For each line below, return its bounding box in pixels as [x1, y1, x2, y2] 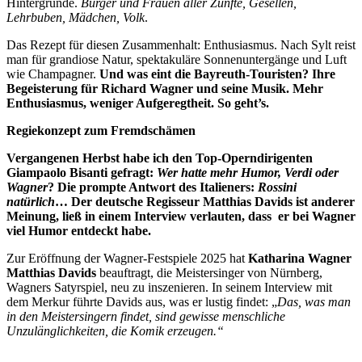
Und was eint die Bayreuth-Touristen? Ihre [99, 66, 335, 81]
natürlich [6, 194, 55, 208]
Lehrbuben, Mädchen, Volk [6, 10, 145, 24]
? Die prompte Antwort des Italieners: [48, 179, 258, 194]
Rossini [258, 179, 297, 194]
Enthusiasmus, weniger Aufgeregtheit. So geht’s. [6, 95, 269, 110]
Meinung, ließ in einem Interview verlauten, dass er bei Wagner [6, 208, 356, 223]
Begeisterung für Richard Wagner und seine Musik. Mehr [6, 81, 323, 95]
